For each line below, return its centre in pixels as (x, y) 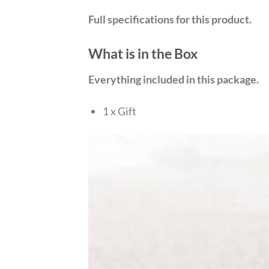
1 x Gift (119, 111)
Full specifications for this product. (170, 19)
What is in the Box (143, 53)
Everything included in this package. (174, 80)
